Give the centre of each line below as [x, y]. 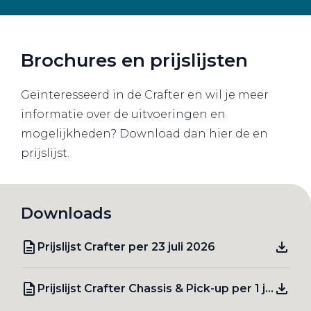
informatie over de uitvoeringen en [123, 115]
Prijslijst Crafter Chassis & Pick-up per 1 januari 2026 [269, 288]
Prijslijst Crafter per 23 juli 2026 [126, 246]
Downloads [66, 214]
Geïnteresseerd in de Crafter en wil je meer [145, 95]
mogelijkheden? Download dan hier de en [144, 134]
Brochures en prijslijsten [134, 61]
